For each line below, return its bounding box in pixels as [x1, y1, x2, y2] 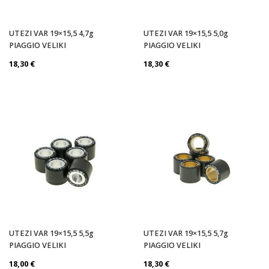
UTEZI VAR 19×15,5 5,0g [144, 28, 228, 38]
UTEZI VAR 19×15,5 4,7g [9, 28, 94, 38]
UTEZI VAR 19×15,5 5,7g [144, 228, 228, 238]
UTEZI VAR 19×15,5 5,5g [9, 228, 94, 238]
